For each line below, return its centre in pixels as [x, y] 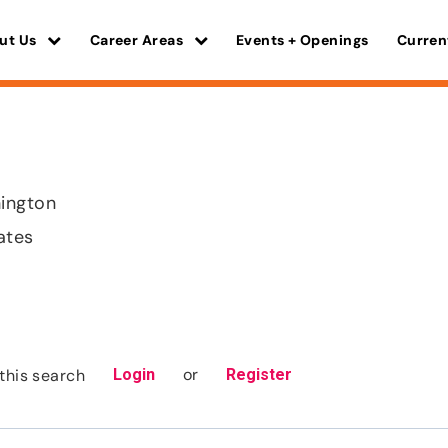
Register [259, 375]
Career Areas [138, 40]
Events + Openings [302, 40]
